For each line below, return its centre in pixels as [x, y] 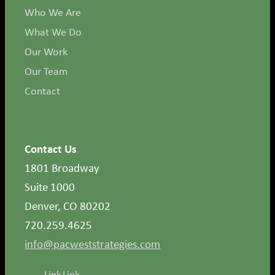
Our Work [46, 51]
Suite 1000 [50, 186]
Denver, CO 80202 [68, 205]
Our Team [46, 71]
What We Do [53, 32]
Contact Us [51, 148]
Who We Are [53, 12]
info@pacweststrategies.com [93, 243]
